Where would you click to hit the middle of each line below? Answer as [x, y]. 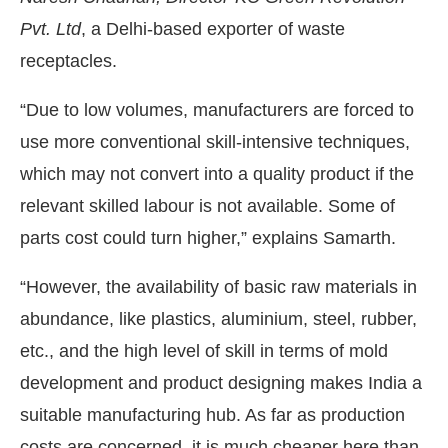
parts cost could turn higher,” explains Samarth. [208, 237]
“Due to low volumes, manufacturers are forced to [217, 109]
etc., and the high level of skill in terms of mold [204, 350]
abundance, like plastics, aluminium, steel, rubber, [218, 318]
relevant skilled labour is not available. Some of [207, 205]
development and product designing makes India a [221, 382]
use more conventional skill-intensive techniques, [215, 141]
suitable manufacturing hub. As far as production [212, 414]
